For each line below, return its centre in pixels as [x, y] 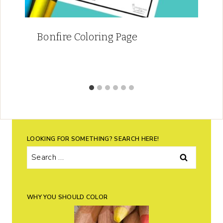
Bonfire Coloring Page [87, 37]
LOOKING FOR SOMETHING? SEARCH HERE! [93, 139]
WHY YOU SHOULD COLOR [67, 197]
